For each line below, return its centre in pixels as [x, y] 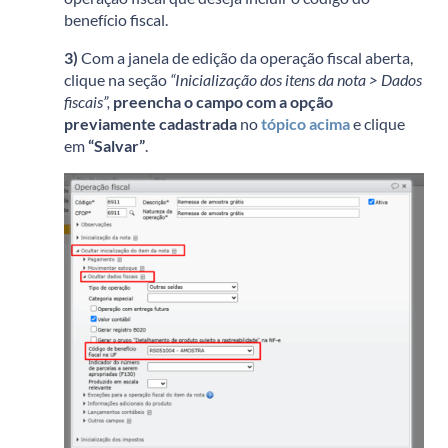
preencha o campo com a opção [223, 101]
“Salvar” [116, 145]
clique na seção [117, 79]
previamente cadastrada [150, 123]
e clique [377, 123]
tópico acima [305, 123]
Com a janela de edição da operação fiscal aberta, [245, 57]
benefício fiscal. [116, 19]
